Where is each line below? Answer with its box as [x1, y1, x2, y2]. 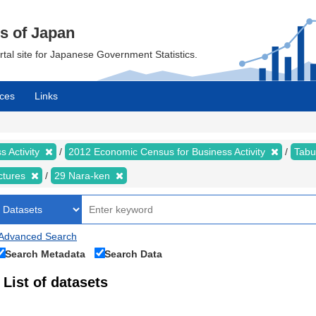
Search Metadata [5, 248, 85, 260]
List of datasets [4, 274, 108, 290]
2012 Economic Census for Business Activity [68, 146, 268, 157]
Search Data [104, 248, 162, 260]
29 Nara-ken [54, 170, 113, 181]
